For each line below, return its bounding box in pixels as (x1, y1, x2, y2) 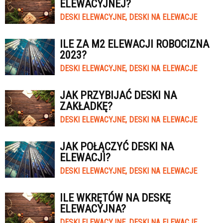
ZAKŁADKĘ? (60, 100, 112, 112)
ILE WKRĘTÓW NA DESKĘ (60, 192, 171, 204)
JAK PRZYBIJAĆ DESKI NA (60, 89, 177, 102)
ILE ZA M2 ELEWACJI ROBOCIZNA (60, 38, 209, 50)
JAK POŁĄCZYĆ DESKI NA (60, 140, 174, 153)
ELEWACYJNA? (60, 203, 126, 215)
